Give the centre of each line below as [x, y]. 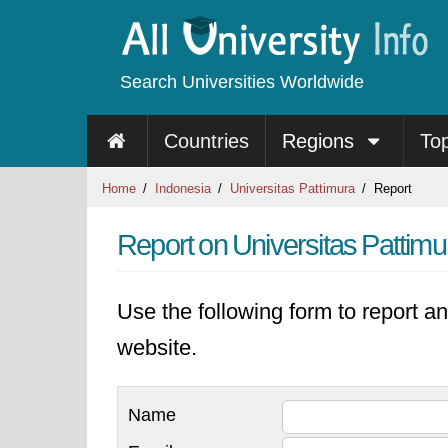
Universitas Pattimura [292, 188]
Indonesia [183, 188]
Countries [206, 141]
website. [157, 347]
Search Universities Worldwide [242, 82]
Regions [320, 141]
